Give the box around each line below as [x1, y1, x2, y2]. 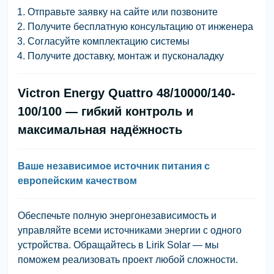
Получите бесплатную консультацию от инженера [28, 21, 253, 32]
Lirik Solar [146, 239, 190, 250]
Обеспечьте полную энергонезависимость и [18, 210, 217, 221]
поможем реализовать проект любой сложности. [18, 254, 238, 265]
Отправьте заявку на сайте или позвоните [28, 6, 218, 17]
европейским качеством [18, 175, 137, 186]
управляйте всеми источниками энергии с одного [18, 224, 242, 235]
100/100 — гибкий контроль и [18, 104, 193, 118]
